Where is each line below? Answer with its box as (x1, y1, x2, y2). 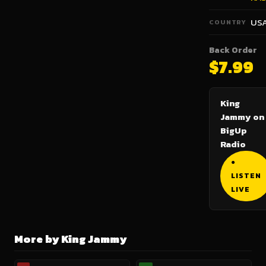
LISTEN (231, 170, 261, 181)
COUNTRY (209, 17, 247, 27)
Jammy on (220, 110, 264, 123)
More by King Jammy (14, 231, 126, 247)
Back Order (209, 44, 257, 56)
